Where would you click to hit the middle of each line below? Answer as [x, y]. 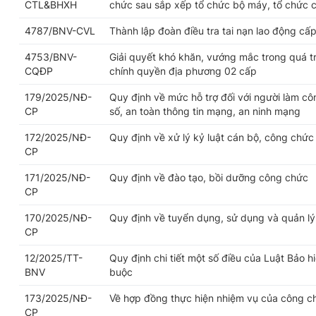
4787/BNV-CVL [60, 31]
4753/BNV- [51, 57]
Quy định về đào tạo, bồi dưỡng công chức [209, 178]
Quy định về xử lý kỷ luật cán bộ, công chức [212, 138]
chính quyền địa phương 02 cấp [183, 71]
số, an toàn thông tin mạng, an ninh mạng [205, 111]
